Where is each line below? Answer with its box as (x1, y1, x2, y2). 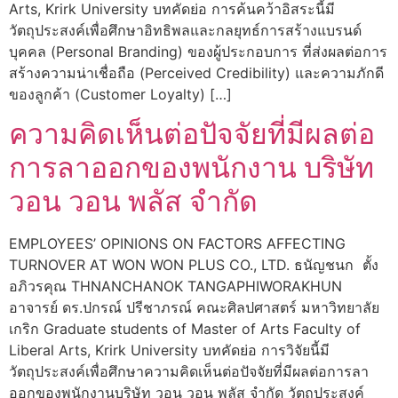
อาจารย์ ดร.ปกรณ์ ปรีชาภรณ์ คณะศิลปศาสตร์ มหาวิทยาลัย (9, 298, 379, 317)
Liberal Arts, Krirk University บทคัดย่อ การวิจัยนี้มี (9, 341, 330, 360)
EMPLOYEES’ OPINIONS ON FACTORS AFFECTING (9, 235, 346, 253)
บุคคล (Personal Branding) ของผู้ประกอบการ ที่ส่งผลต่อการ (9, 42, 387, 60)
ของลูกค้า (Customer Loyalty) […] (9, 84, 232, 103)
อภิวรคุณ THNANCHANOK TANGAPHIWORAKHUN (9, 277, 342, 296)
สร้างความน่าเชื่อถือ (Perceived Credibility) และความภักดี (9, 63, 384, 82)
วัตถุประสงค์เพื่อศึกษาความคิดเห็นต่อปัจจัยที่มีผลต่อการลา (9, 362, 369, 381)
